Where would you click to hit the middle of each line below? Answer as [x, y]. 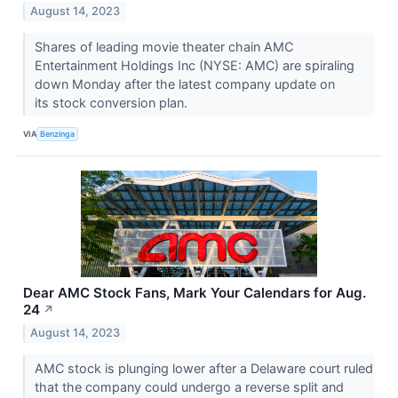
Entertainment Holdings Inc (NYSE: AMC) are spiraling [194, 65]
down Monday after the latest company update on [184, 84]
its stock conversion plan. [112, 102]
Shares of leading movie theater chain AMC [163, 46]
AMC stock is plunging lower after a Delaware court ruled [203, 368]
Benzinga [58, 134]
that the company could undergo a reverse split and [189, 386]
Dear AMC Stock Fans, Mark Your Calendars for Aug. [195, 292]
